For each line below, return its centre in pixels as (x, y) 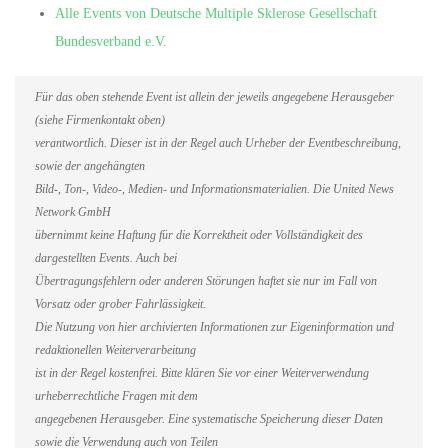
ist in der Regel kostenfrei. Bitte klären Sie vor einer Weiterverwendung (202, 373)
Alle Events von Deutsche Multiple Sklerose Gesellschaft (216, 13)
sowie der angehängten (90, 166)
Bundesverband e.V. (111, 41)
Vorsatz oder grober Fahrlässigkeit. (120, 304)
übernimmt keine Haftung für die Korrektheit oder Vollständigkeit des (199, 235)
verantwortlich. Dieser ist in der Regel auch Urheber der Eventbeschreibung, (218, 143)
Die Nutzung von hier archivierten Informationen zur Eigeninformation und (214, 327)
